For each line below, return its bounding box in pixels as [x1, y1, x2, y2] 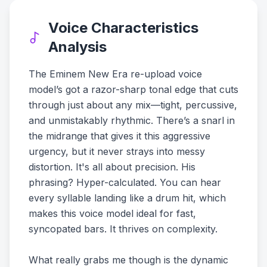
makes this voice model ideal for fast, [29, 207, 196, 219]
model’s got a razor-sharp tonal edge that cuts [29, 83, 238, 95]
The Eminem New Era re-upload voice [29, 68, 202, 80]
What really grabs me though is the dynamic [29, 254, 228, 266]
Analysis [48, 38, 107, 55]
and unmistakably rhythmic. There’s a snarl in [29, 114, 235, 126]
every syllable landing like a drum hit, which [29, 192, 226, 204]
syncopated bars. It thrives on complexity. [29, 223, 218, 235]
